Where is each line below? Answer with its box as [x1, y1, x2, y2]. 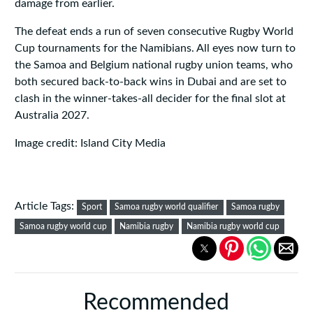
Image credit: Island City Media [14, 138, 166, 150]
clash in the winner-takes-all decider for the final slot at [14, 93, 286, 105]
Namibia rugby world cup [186, 221, 279, 231]
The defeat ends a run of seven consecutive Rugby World [14, 26, 293, 38]
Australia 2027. [14, 110, 89, 122]
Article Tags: [14, 201, 77, 212]
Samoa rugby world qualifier [115, 203, 219, 212]
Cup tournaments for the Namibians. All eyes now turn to [14, 43, 296, 54]
